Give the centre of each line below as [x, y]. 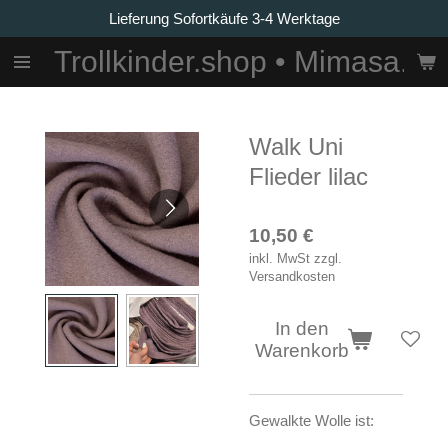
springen [40, 63]
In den [302, 329]
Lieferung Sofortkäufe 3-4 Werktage [224, 18]
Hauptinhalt [49, 41]
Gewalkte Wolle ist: [311, 420]
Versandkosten [292, 276]
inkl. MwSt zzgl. [295, 258]
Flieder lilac [308, 176]
